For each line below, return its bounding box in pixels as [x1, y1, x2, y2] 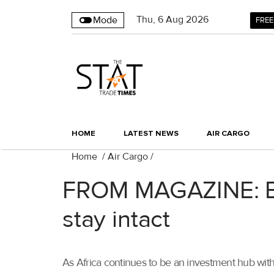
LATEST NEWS [124, 128, 179, 139]
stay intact [62, 205, 171, 235]
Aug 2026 [166, 13, 209, 26]
